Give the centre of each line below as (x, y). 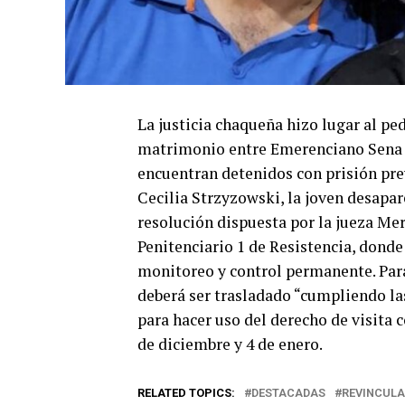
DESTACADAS (288, 392)
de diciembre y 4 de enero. (230, 344)
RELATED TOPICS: (186, 392)
